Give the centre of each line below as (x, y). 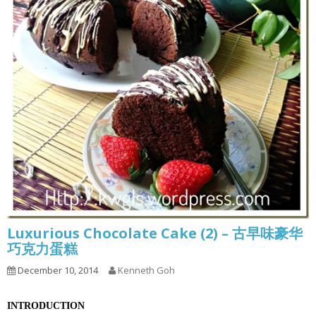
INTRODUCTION (46, 305)
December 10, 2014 (57, 270)
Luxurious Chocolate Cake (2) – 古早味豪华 (155, 233)
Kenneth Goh (146, 270)
